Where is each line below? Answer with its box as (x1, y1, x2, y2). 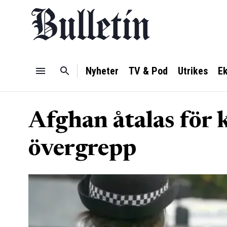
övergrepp (28, 138, 136, 161)
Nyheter (86, 65, 119, 77)
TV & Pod (129, 65, 168, 77)
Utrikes (178, 65, 208, 77)
